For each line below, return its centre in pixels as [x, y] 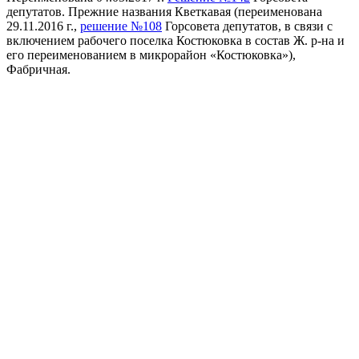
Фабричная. [38, 69]
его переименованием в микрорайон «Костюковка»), [151, 54]
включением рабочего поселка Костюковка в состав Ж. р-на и [175, 40]
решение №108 [121, 26]
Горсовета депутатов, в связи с [247, 26]
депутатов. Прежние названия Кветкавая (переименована [164, 11]
